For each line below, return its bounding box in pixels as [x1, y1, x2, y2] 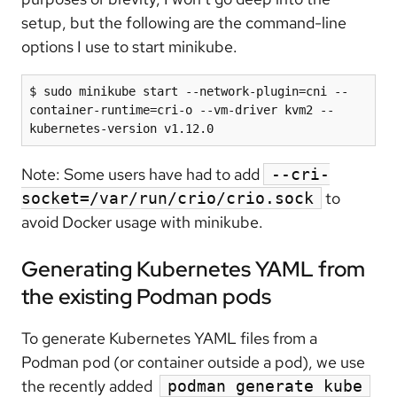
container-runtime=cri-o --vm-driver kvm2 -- [29, 102, 334, 117]
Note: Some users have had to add [21, 163, 263, 184]
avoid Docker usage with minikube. [21, 211, 263, 232]
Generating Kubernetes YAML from [21, 254, 365, 283]
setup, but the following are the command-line [21, 12, 346, 33]
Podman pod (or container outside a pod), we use [21, 351, 365, 372]
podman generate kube [167, 376, 362, 395]
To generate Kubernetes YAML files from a [21, 327, 317, 348]
